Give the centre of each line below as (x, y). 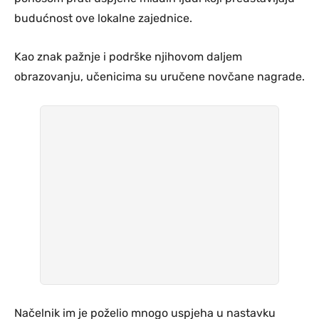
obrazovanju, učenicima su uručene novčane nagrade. (159, 76)
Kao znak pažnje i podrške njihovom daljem (128, 56)
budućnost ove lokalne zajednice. (103, 18)
